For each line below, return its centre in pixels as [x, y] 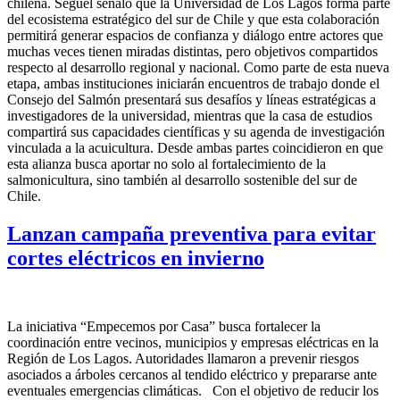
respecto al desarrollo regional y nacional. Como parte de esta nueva [198, 68]
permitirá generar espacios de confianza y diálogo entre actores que [195, 36]
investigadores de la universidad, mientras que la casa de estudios [190, 116]
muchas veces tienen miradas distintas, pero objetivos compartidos [192, 52]
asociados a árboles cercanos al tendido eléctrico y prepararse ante [192, 375]
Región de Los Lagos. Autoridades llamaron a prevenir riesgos [183, 359]
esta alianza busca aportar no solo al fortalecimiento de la [167, 164]
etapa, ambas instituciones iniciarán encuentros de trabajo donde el [193, 84]
